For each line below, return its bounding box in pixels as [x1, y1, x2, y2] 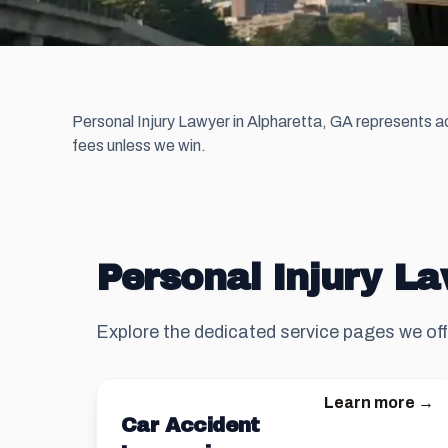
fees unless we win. [72, 137, 206, 154]
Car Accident [121, 414, 260, 436]
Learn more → [323, 394, 434, 411]
